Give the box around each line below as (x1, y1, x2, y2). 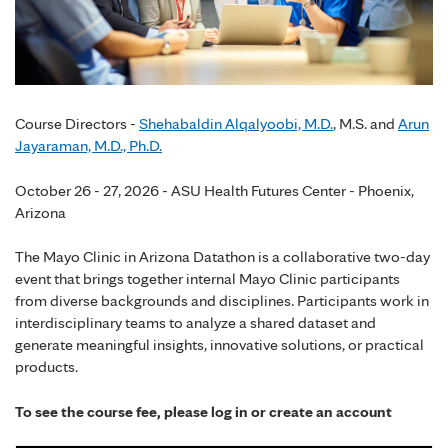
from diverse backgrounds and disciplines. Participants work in (15, 291, 429, 311)
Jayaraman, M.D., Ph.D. (15, 136, 162, 156)
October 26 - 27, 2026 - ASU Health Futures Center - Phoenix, (15, 180, 414, 200)
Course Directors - (15, 114, 139, 134)
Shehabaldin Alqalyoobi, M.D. (139, 114, 333, 134)
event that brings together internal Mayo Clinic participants (15, 269, 400, 289)
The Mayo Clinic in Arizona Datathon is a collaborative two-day (15, 247, 430, 267)
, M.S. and (333, 114, 398, 134)
